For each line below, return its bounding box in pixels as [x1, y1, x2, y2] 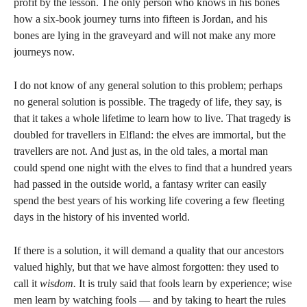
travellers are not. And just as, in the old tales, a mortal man [14, 145, 268, 157]
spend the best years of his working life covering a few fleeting [14, 195, 284, 206]
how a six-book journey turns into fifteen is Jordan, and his [14, 13, 267, 25]
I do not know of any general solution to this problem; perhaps [14, 79, 282, 91]
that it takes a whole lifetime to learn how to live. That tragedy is [14, 112, 291, 124]
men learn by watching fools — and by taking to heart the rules [14, 294, 286, 306]
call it [14, 278, 40, 289]
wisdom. [40, 278, 76, 289]
